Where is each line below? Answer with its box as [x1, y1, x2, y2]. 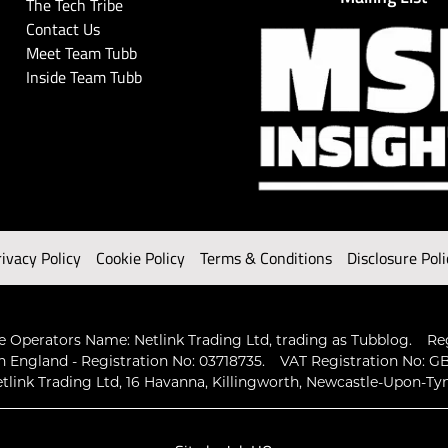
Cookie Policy [96, 247, 185, 270]
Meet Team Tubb [25, 42, 137, 65]
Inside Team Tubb [25, 66, 142, 89]
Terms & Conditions [200, 247, 332, 270]
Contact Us [25, 18, 100, 41]
